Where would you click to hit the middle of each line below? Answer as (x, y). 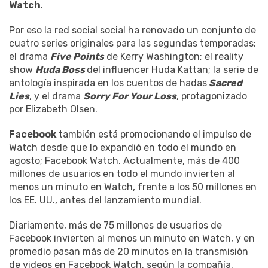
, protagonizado (212, 96)
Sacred (225, 83)
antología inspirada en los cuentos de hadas (108, 83)
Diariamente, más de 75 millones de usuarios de (115, 226)
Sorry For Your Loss (130, 96)
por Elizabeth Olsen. (53, 109)
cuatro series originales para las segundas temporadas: (133, 44)
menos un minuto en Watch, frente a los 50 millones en (133, 187)
